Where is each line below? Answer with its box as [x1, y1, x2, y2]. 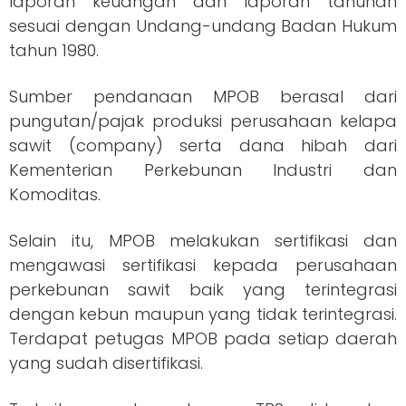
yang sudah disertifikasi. [9, 351, 203, 374]
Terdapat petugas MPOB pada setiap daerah [9, 326, 397, 350]
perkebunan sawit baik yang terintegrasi [9, 277, 397, 301]
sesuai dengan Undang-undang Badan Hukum [9, 14, 397, 37]
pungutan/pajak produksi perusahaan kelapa [9, 109, 397, 132]
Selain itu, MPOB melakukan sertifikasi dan [9, 228, 397, 252]
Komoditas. [9, 182, 101, 206]
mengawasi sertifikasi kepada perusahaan [9, 253, 397, 276]
